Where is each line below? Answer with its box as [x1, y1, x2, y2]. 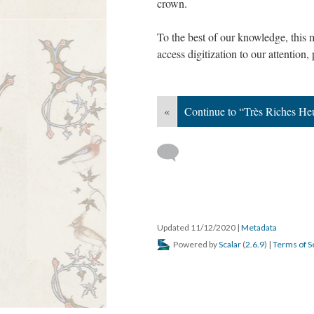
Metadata [241, 222, 277, 233]
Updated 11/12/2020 [157, 222, 237, 233]
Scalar [219, 239, 241, 250]
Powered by [172, 239, 219, 250]
